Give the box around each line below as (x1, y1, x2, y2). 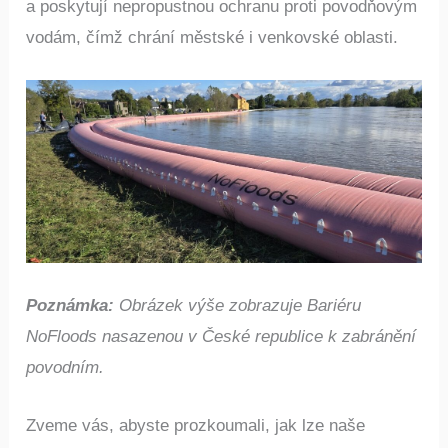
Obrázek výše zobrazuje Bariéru (114, 296, 362, 316)
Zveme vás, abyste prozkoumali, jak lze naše (26, 416, 366, 436)
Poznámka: (26, 296, 115, 316)
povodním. (26, 358, 105, 378)
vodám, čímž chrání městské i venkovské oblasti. (26, 27, 399, 47)
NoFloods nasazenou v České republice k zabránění (26, 327, 417, 347)
